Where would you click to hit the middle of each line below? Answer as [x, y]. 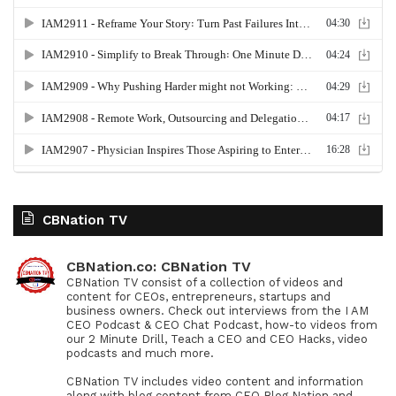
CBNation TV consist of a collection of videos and [205, 282]
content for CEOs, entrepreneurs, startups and [198, 297]
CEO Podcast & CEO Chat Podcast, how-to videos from [222, 325]
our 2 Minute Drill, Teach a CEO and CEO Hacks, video [217, 339]
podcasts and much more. [140, 353]
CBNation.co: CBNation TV [159, 267]
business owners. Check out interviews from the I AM [217, 311]
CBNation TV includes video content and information [215, 381]
